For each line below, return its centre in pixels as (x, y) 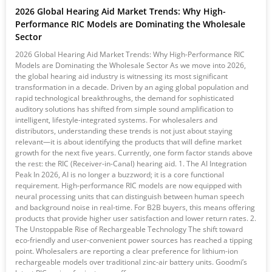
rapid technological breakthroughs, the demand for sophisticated (124, 98)
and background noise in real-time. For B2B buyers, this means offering (135, 208)
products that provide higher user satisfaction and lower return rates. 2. (136, 219)
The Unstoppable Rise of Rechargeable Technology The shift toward (129, 229)
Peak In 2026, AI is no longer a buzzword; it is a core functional (120, 175)
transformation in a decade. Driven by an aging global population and (132, 87)
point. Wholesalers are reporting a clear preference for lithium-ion (127, 251)
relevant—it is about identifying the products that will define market (128, 142)
